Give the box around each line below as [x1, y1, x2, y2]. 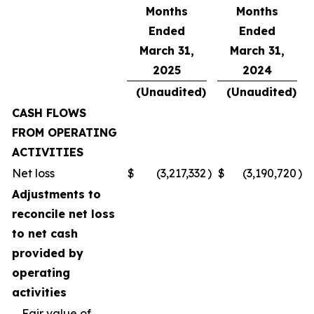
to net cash [12, 226, 78, 240]
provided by [12, 245, 83, 260]
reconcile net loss [12, 206, 115, 221]
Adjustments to [12, 186, 101, 201]
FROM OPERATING [12, 125, 117, 139]
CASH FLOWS [12, 105, 86, 120]
